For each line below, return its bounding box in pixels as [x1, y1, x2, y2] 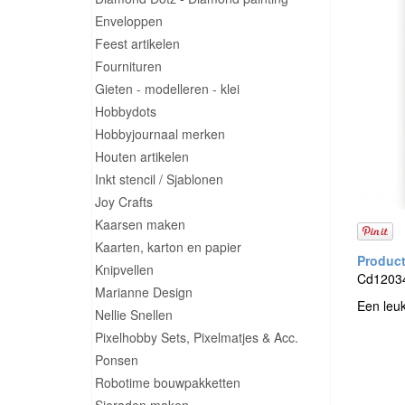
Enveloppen [95, 12, 163, 30]
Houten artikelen [95, 147, 189, 165]
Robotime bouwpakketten [95, 373, 240, 391]
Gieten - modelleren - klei [95, 80, 240, 98]
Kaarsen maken [95, 215, 185, 233]
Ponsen [95, 351, 138, 369]
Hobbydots [95, 102, 156, 120]
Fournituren [95, 57, 162, 75]
